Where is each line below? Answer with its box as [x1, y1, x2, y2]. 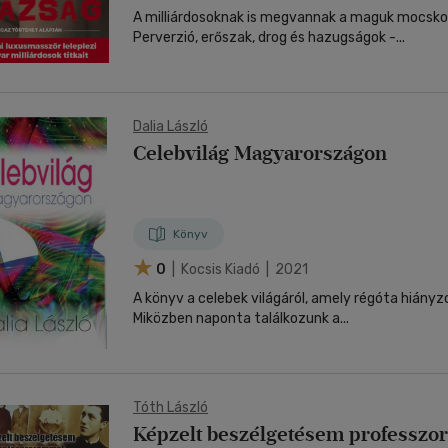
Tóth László [133, 399, 208, 416]
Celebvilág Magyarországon [133, 141, 387, 165]
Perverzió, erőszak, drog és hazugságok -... [133, 29, 405, 46]
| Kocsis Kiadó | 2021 [169, 260, 308, 278]
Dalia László [133, 118, 208, 135]
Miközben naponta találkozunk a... [133, 310, 349, 327]
